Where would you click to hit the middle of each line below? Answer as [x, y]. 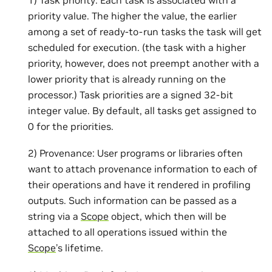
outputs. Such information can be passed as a [132, 201]
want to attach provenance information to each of [143, 169]
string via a [54, 216]
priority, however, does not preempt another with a [144, 63]
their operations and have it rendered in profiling [139, 185]
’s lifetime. [80, 248]
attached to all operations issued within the [127, 232]
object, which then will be [168, 216]
